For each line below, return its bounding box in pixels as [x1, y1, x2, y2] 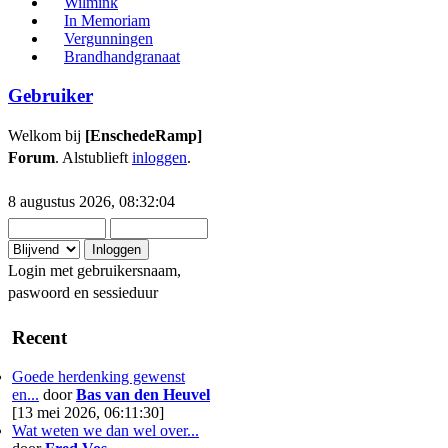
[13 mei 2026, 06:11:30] [12, 403, 164, 421]
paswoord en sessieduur [8, 284, 158, 302]
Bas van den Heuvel [76, 385, 210, 403]
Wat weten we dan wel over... [12, 421, 199, 439]
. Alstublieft [55, 149, 132, 167]
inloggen [132, 149, 187, 167]
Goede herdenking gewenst [12, 367, 185, 385]
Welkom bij [8, 127, 85, 145]
